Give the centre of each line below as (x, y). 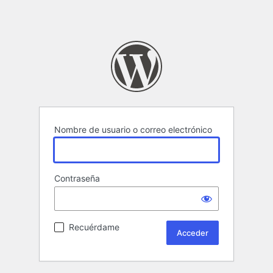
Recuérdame (94, 227)
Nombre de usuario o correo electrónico (133, 130)
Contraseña (77, 179)
